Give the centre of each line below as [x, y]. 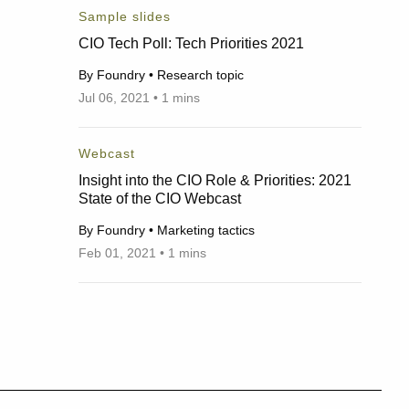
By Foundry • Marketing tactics [166, 230]
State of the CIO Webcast [159, 198]
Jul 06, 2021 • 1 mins [139, 98]
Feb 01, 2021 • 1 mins [142, 253]
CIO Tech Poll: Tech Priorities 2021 [191, 43]
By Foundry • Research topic [161, 75]
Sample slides [124, 17]
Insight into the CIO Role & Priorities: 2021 [215, 180]
